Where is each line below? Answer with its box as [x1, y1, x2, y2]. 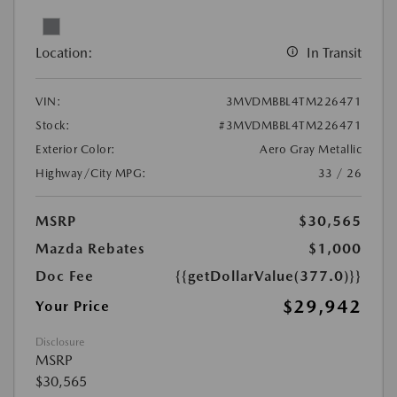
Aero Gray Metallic [260, 143, 362, 157]
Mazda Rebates [35, 240, 145, 258]
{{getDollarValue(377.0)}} [175, 268, 362, 285]
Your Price [35, 298, 110, 315]
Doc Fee [35, 268, 94, 285]
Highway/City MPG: [35, 167, 147, 181]
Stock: [35, 119, 70, 133]
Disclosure [35, 336, 84, 349]
